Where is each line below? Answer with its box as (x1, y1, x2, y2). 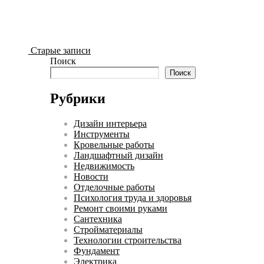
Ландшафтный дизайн (74, 150, 163, 160)
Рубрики (50, 90, 105, 106)
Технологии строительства (74, 235, 181, 245)
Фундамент (74, 245, 120, 256)
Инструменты (74, 128, 130, 139)
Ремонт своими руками (74, 203, 167, 213)
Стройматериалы (74, 224, 143, 235)
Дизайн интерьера (74, 118, 147, 128)
